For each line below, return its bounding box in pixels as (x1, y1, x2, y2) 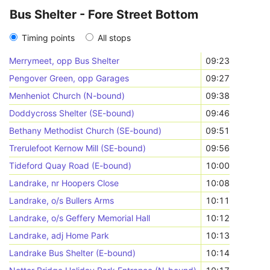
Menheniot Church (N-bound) (9, 90, 125, 101)
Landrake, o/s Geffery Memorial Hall (9, 213, 151, 223)
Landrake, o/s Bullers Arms (9, 195, 115, 206)
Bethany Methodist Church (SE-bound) (9, 125, 162, 136)
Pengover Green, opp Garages (9, 73, 130, 83)
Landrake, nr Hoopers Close (9, 178, 119, 188)
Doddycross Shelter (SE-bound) (9, 108, 135, 118)
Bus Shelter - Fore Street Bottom (10, 7, 198, 22)
